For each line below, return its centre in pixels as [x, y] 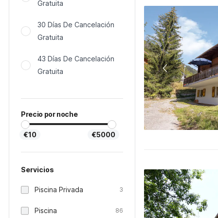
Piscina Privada [59, 190]
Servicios [37, 170]
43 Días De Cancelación [76, 59]
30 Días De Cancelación [76, 25]
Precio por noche [49, 114]
